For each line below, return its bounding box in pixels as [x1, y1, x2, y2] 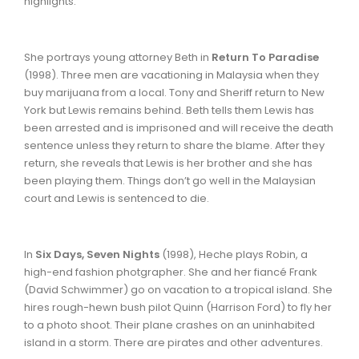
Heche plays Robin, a [199, 246, 308, 262]
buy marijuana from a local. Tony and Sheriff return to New [24, 84, 325, 100]
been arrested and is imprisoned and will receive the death [24, 119, 333, 135]
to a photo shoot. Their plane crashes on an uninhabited [24, 317, 315, 333]
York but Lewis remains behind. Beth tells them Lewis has [24, 102, 314, 118]
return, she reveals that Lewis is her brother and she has [24, 155, 313, 171]
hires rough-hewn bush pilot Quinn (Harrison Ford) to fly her [24, 299, 332, 315]
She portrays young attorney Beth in [24, 49, 212, 65]
